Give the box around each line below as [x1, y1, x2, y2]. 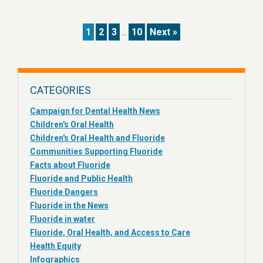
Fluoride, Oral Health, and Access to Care [30, 228, 190, 237]
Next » [150, 26, 177, 38]
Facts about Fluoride [30, 160, 110, 170]
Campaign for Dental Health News [30, 106, 160, 116]
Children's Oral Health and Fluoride [30, 133, 165, 143]
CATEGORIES [30, 84, 91, 96]
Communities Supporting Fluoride [30, 147, 163, 156]
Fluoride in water [30, 214, 95, 224]
